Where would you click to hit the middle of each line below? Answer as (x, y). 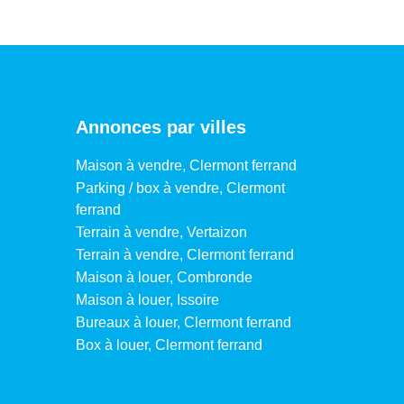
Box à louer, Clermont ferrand (169, 344)
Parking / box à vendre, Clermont (180, 188)
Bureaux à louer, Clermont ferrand (183, 322)
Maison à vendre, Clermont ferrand (186, 165)
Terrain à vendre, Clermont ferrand (184, 254)
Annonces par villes (161, 127)
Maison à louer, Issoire (147, 299)
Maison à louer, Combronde (164, 277)
